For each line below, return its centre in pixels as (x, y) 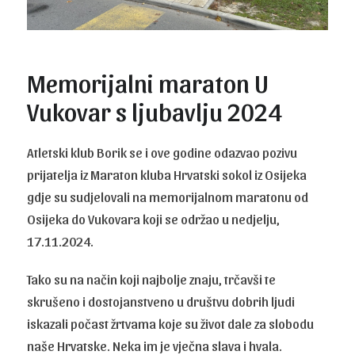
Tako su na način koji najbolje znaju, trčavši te (152, 279)
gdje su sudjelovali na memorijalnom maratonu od (168, 197)
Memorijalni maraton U (148, 82)
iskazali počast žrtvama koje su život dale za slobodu (171, 324)
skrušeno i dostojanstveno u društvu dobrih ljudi (161, 302)
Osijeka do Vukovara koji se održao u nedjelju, (154, 219)
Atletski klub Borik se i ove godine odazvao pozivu (162, 153)
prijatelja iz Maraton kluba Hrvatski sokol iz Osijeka (167, 175)
